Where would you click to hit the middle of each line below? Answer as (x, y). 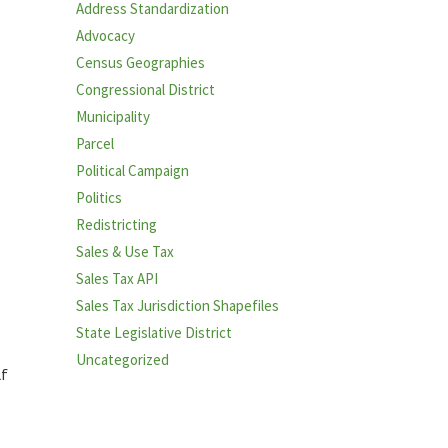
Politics (99, 198)
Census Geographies (140, 63)
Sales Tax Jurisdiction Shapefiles (177, 306)
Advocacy (105, 36)
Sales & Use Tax (125, 252)
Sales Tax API (117, 279)
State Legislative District (154, 333)
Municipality (113, 117)
